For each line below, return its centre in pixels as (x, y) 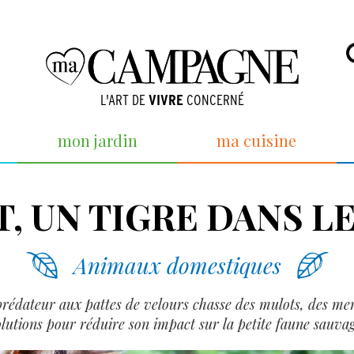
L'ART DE (124, 100)
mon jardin (97, 140)
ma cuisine (257, 140)
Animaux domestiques (177, 265)
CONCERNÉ (213, 100)
